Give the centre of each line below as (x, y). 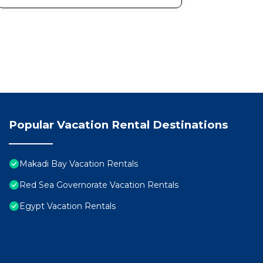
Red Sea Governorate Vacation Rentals (99, 185)
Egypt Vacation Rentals (68, 206)
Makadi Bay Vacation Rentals (79, 164)
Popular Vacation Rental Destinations (118, 125)
